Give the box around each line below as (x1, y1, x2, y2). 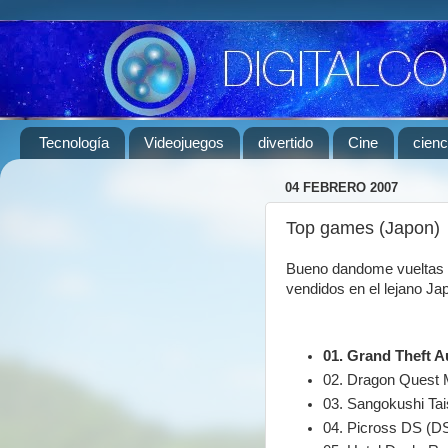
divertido (258, 134, 314, 152)
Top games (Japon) (286, 217, 440, 238)
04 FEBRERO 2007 (285, 180, 398, 196)
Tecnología (38, 134, 109, 152)
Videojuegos (143, 134, 224, 152)
